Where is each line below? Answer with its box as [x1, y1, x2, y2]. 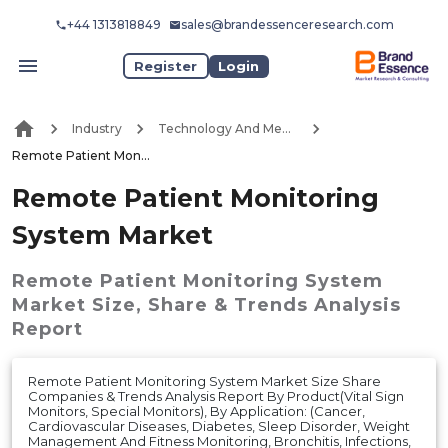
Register [134, 57, 198, 74]
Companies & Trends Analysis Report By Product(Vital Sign [28, 387, 404, 404]
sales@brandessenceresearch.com [180, 17, 394, 32]
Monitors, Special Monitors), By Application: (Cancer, [28, 402, 365, 419]
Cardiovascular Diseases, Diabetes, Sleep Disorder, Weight [28, 417, 410, 434]
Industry [72, 121, 122, 137]
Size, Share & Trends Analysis [92, 293, 401, 316]
